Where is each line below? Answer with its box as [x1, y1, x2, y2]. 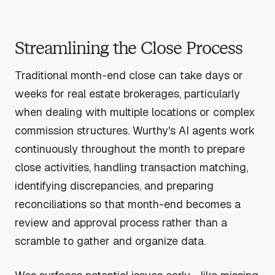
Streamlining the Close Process [15, 37, 243, 58]
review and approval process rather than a [15, 215, 227, 230]
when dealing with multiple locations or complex [15, 105, 255, 120]
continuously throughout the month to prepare [15, 142, 245, 157]
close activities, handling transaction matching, [15, 160, 248, 175]
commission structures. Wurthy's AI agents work [15, 123, 255, 138]
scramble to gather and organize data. [15, 234, 206, 249]
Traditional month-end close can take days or [15, 68, 243, 83]
